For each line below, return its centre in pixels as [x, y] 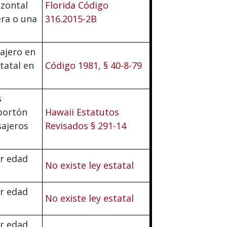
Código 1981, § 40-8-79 [93, 65]
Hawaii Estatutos [82, 112]
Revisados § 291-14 [86, 125]
